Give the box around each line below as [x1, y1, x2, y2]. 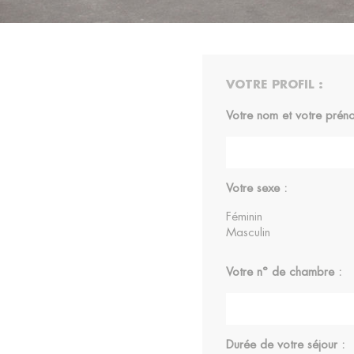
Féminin [225, 211, 262, 223]
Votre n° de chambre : [225, 266, 341, 278]
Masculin [225, 227, 270, 239]
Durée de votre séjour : [225, 339, 345, 351]
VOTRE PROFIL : [225, 79, 323, 91]
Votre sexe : [225, 183, 287, 194]
